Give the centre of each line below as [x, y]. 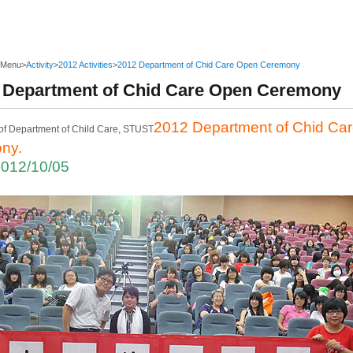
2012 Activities [85, 65]
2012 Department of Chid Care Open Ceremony [209, 65]
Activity [40, 65]
